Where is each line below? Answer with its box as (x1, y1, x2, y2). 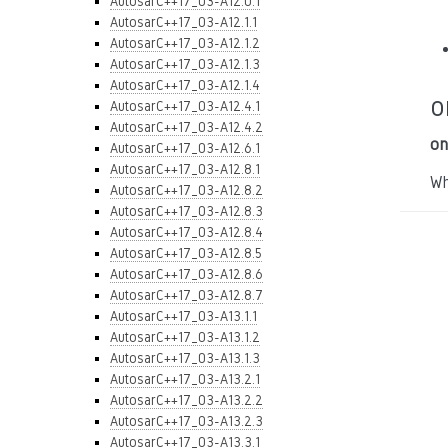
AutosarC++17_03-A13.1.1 (110, 308, 257, 324)
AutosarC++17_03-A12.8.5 (110, 245, 262, 261)
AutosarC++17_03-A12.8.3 (110, 203, 263, 219)
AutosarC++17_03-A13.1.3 (110, 350, 260, 366)
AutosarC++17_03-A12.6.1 (110, 140, 260, 156)
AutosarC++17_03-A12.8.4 (110, 224, 263, 240)
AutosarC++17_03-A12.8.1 (110, 161, 260, 177)
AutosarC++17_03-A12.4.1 (110, 98, 260, 114)
